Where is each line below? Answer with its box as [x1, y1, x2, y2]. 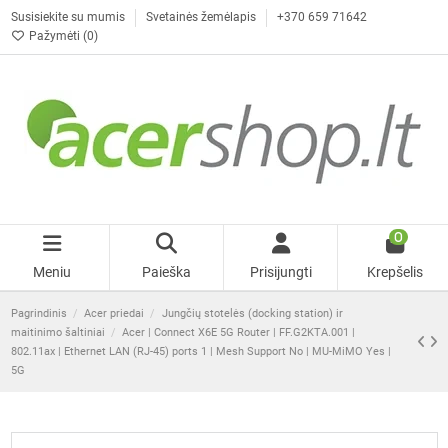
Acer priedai [84, 307, 145, 320]
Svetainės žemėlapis [145, 10, 259, 24]
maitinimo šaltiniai [10, 326, 105, 339]
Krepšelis [367, 264, 424, 280]
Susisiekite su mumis [10, 10, 128, 24]
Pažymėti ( [25, 29, 87, 43]
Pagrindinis [10, 307, 67, 320]
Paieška [141, 264, 191, 280]
